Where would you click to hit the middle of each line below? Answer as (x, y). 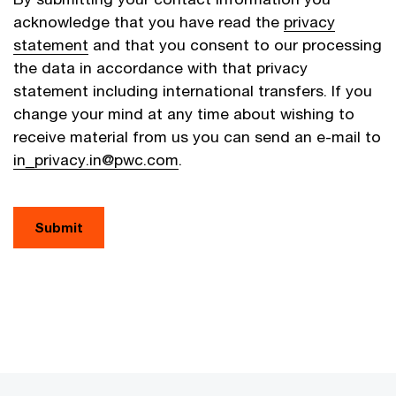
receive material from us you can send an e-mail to (197, 137)
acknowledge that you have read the (148, 22)
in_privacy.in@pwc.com (96, 160)
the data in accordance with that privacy (160, 68)
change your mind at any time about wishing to (184, 114)
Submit (59, 228)
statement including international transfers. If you (193, 91)
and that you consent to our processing (235, 45)
